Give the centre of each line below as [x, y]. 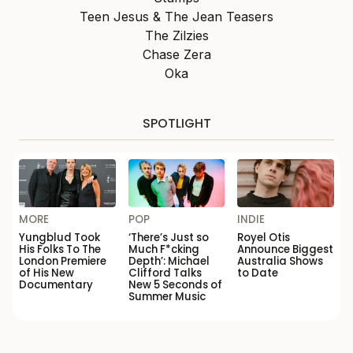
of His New [46, 273]
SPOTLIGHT [176, 123]
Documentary [56, 285]
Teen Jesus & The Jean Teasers [176, 16]
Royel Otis [264, 238]
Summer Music [167, 297]
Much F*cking [163, 250]
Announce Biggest [286, 250]
